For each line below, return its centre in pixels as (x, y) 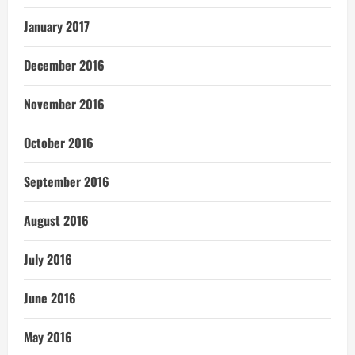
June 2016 (50, 298)
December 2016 (64, 65)
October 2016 (59, 143)
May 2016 (48, 337)
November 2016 (64, 104)
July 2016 (48, 260)
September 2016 (67, 182)
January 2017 (57, 27)
